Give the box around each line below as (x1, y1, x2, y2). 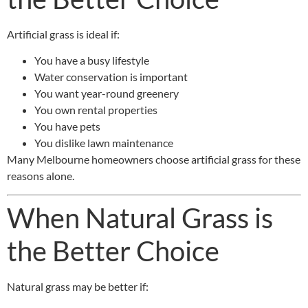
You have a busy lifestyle (34, 54, 149, 67)
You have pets (34, 120, 100, 133)
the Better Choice (7, 234, 219, 267)
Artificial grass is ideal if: (7, 27, 120, 41)
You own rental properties (34, 103, 157, 117)
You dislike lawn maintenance (34, 136, 173, 150)
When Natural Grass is (7, 201, 273, 234)
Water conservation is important (34, 70, 188, 84)
